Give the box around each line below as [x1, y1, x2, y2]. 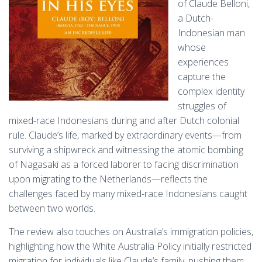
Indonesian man [178, 26, 245, 39]
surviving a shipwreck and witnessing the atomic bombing [9, 143, 243, 156]
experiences [178, 56, 229, 68]
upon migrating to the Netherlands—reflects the [9, 173, 208, 185]
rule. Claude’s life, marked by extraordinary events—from [9, 129, 242, 142]
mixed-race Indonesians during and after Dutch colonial [9, 114, 239, 127]
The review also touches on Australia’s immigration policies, [9, 225, 253, 238]
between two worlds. [9, 202, 95, 215]
